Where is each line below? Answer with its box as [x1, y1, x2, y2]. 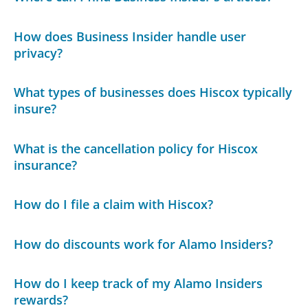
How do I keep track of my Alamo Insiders [14, 275, 263, 292]
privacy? [14, 44, 63, 61]
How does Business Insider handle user [14, 27, 247, 45]
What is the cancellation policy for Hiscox [14, 140, 258, 157]
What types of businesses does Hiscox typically [14, 84, 293, 101]
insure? [14, 100, 57, 118]
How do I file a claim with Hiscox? [14, 196, 214, 213]
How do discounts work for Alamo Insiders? [14, 235, 274, 252]
